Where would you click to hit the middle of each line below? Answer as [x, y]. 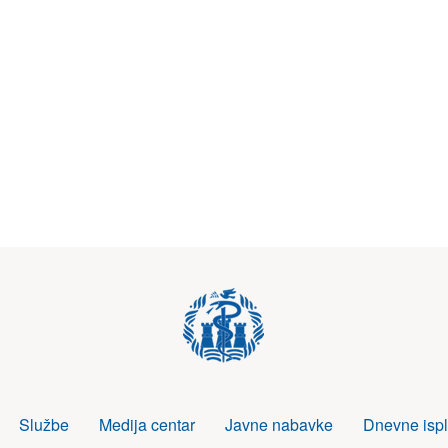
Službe [43, 424]
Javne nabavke [278, 424]
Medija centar [146, 424]
